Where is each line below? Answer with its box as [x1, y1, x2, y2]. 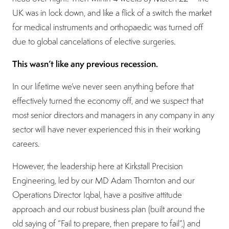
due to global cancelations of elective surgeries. [12, 36, 176, 48]
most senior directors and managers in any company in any [12, 109, 214, 121]
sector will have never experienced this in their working [12, 124, 200, 135]
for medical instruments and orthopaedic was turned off [12, 21, 203, 33]
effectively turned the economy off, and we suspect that [12, 95, 203, 107]
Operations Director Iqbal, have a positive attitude [12, 189, 182, 201]
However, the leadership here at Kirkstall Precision [12, 161, 183, 172]
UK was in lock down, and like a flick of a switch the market [12, 7, 212, 19]
